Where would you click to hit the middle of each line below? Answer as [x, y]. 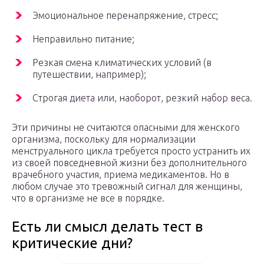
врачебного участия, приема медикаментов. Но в [121, 175]
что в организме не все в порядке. [88, 198]
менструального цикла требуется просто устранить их [131, 151]
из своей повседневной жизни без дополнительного [129, 163]
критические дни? [72, 243]
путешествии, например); [89, 75]
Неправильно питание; [83, 39]
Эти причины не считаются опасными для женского [126, 128]
